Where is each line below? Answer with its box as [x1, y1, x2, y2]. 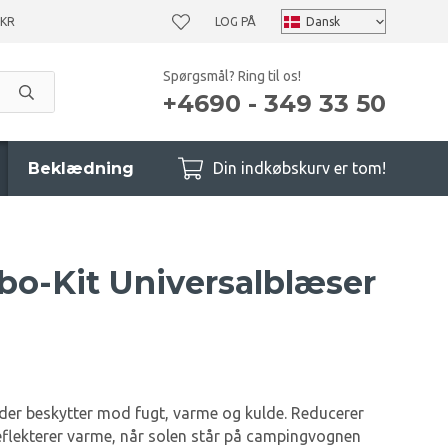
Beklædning [28, 159, 134, 178]
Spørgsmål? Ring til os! [163, 67, 301, 84]
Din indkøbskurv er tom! [213, 159, 386, 177]
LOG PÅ [215, 15, 256, 28]
